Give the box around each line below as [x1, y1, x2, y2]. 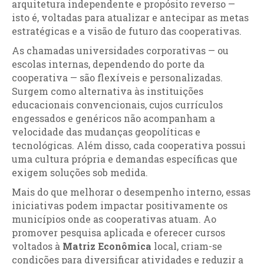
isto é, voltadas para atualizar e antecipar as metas [12, 11, 249, 24]
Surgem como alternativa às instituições [12, 85, 203, 97]
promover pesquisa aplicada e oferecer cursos [12, 226, 225, 239]
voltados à [12, 240, 62, 252]
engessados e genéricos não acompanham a [12, 112, 215, 124]
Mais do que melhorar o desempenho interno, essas [12, 186, 250, 198]
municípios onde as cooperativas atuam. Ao [12, 213, 216, 225]
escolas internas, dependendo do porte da [12, 58, 204, 70]
